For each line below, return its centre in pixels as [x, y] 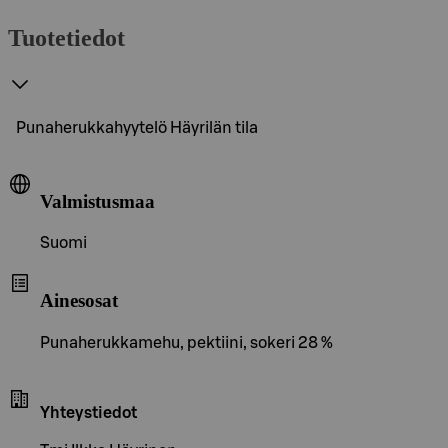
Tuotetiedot [66, 37]
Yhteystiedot [88, 412]
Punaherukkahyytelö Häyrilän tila [137, 127]
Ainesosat [79, 300]
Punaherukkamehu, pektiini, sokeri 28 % [186, 342]
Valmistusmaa [97, 201]
